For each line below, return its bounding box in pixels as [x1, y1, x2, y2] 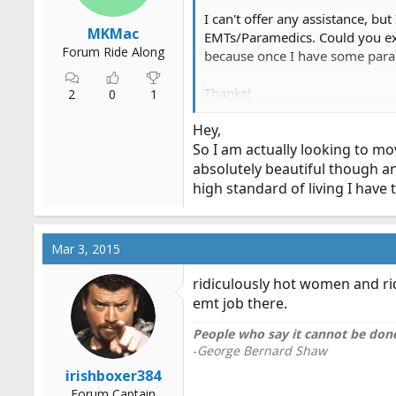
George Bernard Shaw [197, 342, 327, 359]
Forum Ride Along [61, 43, 164, 60]
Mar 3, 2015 [51, 240, 120, 257]
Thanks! [204, 84, 251, 102]
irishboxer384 [65, 366, 161, 385]
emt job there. [193, 293, 287, 313]
